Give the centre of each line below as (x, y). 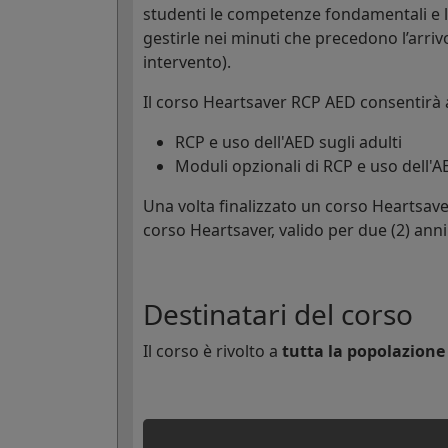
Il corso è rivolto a (212, 350)
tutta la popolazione (363, 350)
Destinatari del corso (278, 313)
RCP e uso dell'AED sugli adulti (288, 141)
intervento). (187, 61)
